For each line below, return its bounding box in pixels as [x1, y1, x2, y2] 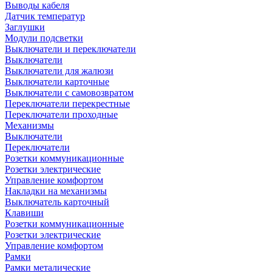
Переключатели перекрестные [5, 98, 130, 109]
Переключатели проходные [5, 109, 118, 120]
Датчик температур [5, 11, 85, 21]
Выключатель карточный [5, 197, 109, 207]
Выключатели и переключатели [5, 44, 136, 54]
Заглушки [5, 22, 45, 32]
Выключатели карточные [5, 76, 109, 87]
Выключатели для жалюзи [5, 66, 114, 76]
